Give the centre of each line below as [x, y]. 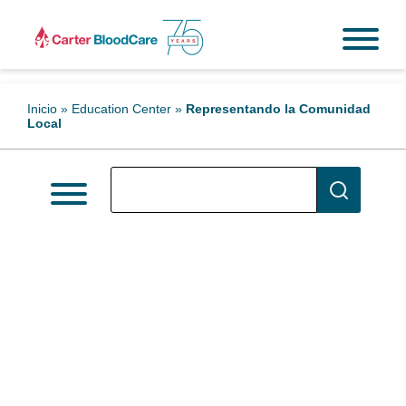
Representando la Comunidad [278, 109]
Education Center [121, 109]
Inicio [42, 109]
